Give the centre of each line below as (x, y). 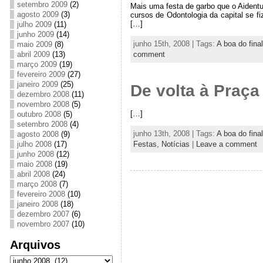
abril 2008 (33, 174)
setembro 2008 (42, 124)
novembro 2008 (43, 104)
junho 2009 (35, 34)
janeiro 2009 (37, 84)
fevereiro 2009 (41, 74)
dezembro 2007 (43, 214)
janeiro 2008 (37, 204)
